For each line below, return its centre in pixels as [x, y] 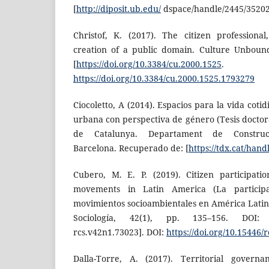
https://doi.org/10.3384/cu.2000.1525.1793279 [164, 79]
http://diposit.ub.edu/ [119, 9]
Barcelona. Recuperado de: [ [131, 148]
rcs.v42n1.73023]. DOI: [120, 232]
